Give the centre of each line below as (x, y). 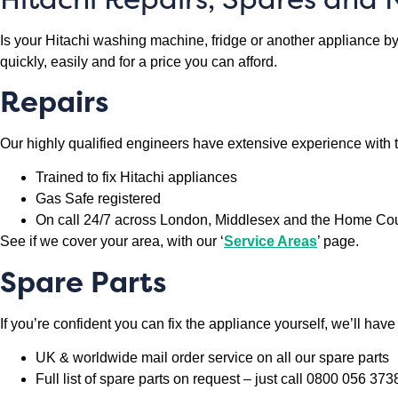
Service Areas (271, 242)
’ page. (338, 242)
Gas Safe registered (98, 199)
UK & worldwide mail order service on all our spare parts (212, 358)
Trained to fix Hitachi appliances (136, 178)
